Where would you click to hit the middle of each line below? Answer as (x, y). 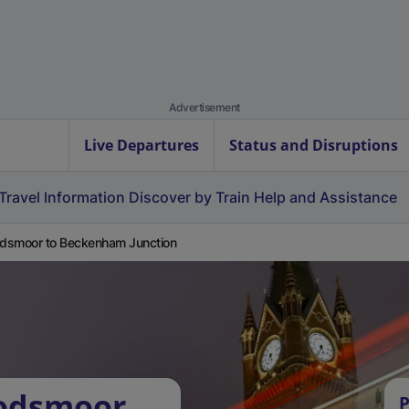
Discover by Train (189, 197)
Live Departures (142, 145)
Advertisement (204, 107)
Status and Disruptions (314, 145)
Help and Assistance (325, 197)
